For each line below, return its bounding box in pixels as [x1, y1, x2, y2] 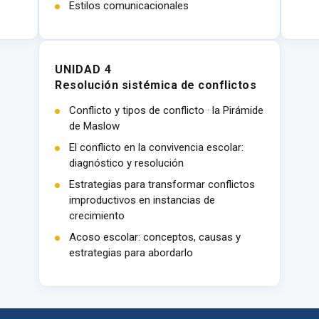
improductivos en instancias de [69, 194, 215, 206]
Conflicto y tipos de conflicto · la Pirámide [69, 104, 263, 117]
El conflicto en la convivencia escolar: [69, 141, 244, 154]
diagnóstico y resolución [69, 157, 184, 169]
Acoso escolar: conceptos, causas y [69, 231, 241, 244]
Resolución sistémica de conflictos [55, 78, 256, 92]
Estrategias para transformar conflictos [69, 178, 255, 191]
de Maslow [69, 120, 120, 132]
